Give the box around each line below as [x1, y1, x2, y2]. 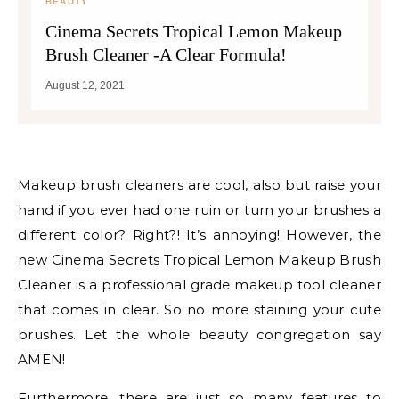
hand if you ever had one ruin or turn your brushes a [18, 201, 381, 218]
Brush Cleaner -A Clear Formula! [45, 45, 287, 64]
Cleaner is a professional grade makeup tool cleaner [18, 276, 381, 293]
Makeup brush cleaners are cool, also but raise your [18, 176, 32, 193]
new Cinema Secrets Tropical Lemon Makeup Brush [18, 251, 381, 268]
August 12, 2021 [45, 79, 125, 92]
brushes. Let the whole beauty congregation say [18, 326, 381, 343]
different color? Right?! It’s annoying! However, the [18, 226, 381, 243]
